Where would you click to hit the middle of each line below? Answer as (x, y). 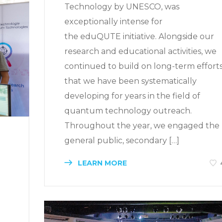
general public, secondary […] (122, 140)
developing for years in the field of (132, 96)
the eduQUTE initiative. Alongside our (139, 36)
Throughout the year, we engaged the (142, 125)
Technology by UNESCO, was (122, 6)
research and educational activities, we (140, 51)
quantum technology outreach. (128, 111)
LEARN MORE (101, 163)
